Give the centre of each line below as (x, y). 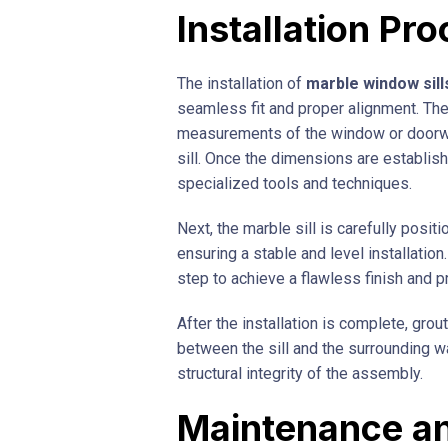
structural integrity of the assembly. (300, 373)
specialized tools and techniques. (294, 183)
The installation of (241, 83)
